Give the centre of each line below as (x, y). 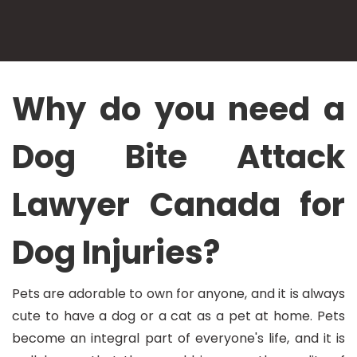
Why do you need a (178, 109)
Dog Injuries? (116, 253)
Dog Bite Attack (178, 157)
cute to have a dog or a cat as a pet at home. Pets (178, 316)
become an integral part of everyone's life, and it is (178, 338)
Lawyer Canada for (178, 205)
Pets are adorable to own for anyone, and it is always (178, 294)
